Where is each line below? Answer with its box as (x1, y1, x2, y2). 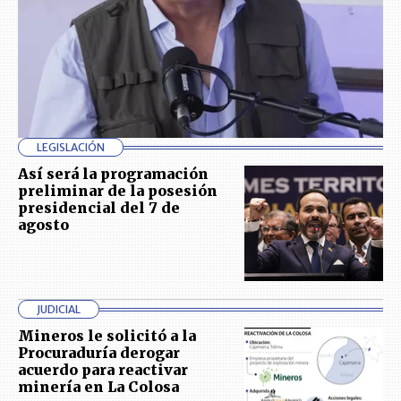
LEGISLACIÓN (37, 141, 105, 155)
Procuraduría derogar (18, 344, 180, 363)
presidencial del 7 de (18, 199, 180, 218)
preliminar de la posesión (18, 182, 218, 200)
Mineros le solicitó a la (18, 327, 196, 346)
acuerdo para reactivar (18, 361, 188, 380)
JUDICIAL (37, 303, 81, 317)
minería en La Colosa (18, 378, 179, 397)
